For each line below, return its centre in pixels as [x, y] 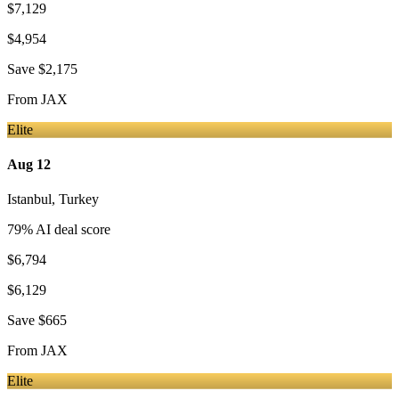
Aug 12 [29, 165]
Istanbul [29, 199]
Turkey [79, 199]
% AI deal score [66, 230]
